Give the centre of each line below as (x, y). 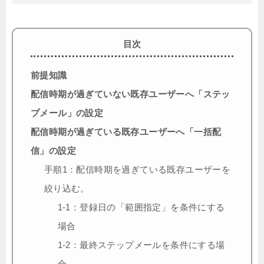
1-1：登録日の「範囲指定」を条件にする (141, 207)
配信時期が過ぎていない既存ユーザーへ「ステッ (131, 94)
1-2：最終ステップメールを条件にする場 (141, 245)
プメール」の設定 (67, 113)
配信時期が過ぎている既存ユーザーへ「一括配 (126, 131)
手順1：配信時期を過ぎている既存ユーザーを (137, 169)
